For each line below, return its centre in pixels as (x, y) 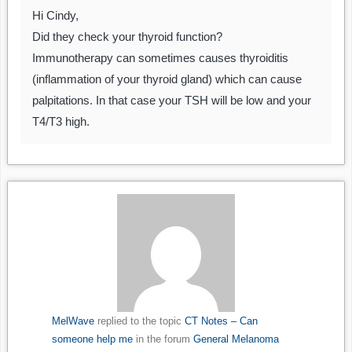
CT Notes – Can (221, 321)
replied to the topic (139, 321)
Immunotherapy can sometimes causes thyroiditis (160, 58)
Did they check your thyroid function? (127, 37)
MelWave (73, 321)
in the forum (163, 339)
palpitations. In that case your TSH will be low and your (172, 101)
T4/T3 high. (61, 122)
